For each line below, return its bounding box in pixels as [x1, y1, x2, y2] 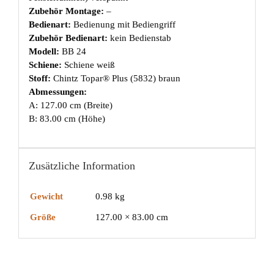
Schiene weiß [64, 60, 115, 70]
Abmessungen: [28, 87, 87, 97]
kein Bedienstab [109, 33, 171, 43]
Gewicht [29, 191, 63, 202]
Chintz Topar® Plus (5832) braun [53, 73, 180, 84]
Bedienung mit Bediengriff [73, 20, 176, 30]
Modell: [28, 46, 62, 57]
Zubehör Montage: [28, 6, 106, 17]
